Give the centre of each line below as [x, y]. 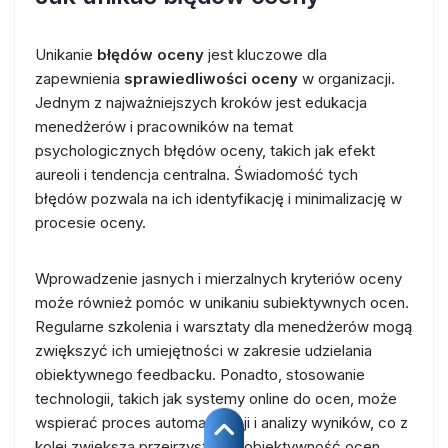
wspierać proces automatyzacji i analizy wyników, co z [221, 422]
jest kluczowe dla [265, 54]
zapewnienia [79, 78]
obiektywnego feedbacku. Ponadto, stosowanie [200, 374]
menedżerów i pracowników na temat [164, 126]
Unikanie [66, 54]
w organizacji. [346, 78]
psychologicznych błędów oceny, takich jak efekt [205, 150]
